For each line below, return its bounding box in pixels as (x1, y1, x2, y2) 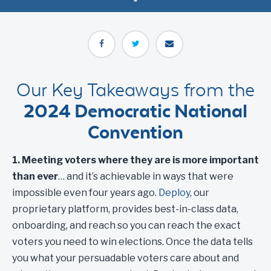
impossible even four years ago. (12, 187, 158, 198)
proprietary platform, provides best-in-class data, (12, 203, 238, 215)
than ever (12, 171, 58, 182)
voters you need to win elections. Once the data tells (12, 236, 253, 247)
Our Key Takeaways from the (16, 79, 255, 100)
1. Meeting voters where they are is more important (12, 154, 259, 166)
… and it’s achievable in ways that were (58, 171, 233, 182)
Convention (88, 121, 183, 143)
